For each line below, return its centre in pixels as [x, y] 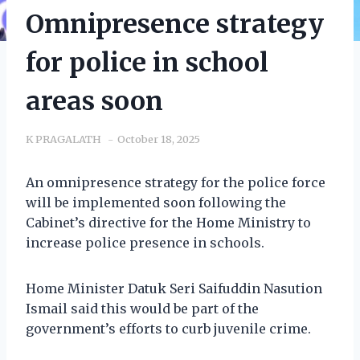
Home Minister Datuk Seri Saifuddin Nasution [174, 288]
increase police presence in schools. [145, 242]
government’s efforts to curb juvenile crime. [168, 328]
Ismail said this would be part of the [142, 308]
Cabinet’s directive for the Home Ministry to [168, 222]
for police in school [147, 62]
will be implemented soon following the [156, 202]
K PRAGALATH [63, 139]
